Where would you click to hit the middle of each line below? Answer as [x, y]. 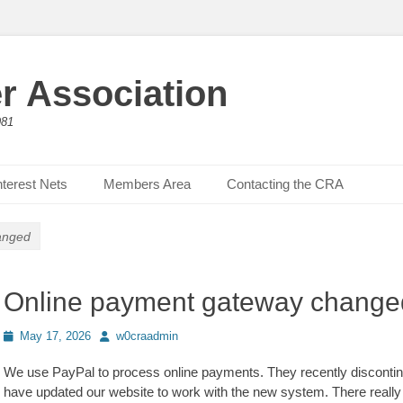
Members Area [147, 184]
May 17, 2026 [55, 336]
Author [116, 335]
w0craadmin [147, 336]
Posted [21, 335]
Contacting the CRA [285, 184]
